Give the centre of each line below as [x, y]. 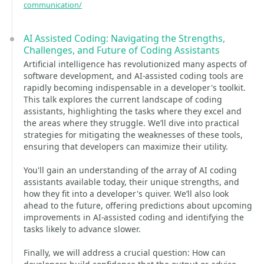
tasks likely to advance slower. [82, 229]
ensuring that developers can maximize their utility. [126, 146]
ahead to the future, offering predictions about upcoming [138, 205]
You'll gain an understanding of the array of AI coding [130, 170]
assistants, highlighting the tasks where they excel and [133, 111]
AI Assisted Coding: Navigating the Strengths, [124, 38]
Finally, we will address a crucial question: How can [125, 253]
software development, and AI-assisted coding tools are [133, 76]
